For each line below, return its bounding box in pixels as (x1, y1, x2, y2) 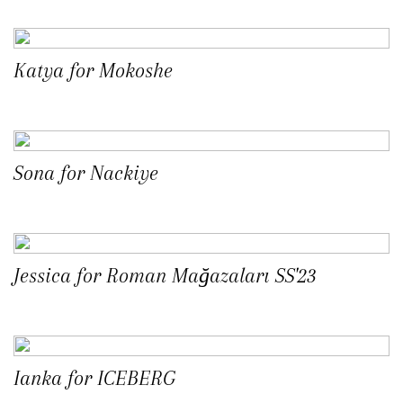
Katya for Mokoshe (13, 58, 173, 83)
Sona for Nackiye (13, 161, 158, 185)
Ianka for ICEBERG (13, 366, 175, 390)
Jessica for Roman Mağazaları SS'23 (13, 264, 317, 288)
